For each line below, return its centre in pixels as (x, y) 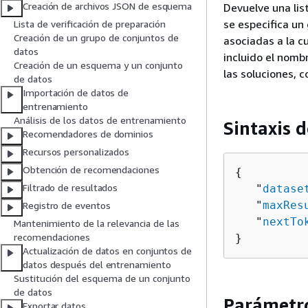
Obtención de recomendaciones (91, 170)
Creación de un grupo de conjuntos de (96, 38)
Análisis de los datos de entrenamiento (100, 120)
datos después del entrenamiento (97, 265)
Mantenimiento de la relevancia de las (97, 223)
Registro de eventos (67, 206)
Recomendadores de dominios (88, 134)
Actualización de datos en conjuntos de (107, 251)
